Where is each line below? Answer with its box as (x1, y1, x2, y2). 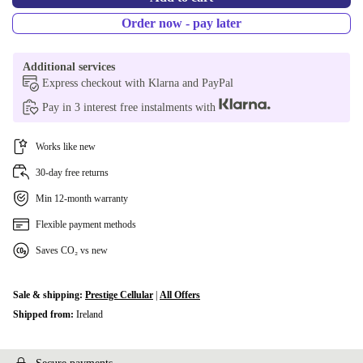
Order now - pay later (122, 16, 241, 30)
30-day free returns (36, 167, 109, 178)
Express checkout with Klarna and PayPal (42, 77, 233, 89)
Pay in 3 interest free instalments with (42, 101, 219, 113)
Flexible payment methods (36, 219, 136, 230)
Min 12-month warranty (36, 193, 128, 204)
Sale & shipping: (13, 289, 85, 301)
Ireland (76, 309, 103, 320)
